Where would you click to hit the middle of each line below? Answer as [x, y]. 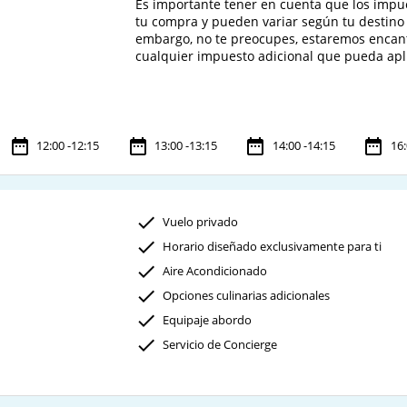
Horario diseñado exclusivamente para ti [273, 246]
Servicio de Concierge [220, 344]
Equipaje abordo [208, 319]
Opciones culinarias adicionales [247, 295]
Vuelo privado [201, 221]
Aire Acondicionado [215, 270]
